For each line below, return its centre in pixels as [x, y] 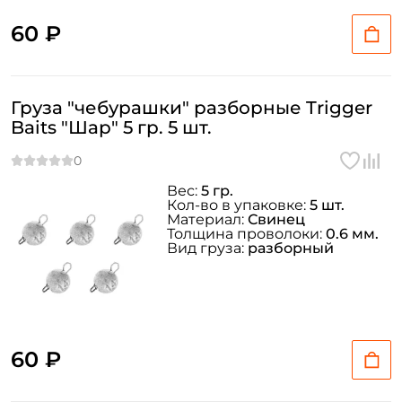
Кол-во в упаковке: [238, 205]
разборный [291, 248]
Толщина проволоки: [246, 234]
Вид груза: [207, 248]
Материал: [207, 219]
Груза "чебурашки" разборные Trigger [192, 108]
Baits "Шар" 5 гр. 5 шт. [111, 127]
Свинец [276, 219]
